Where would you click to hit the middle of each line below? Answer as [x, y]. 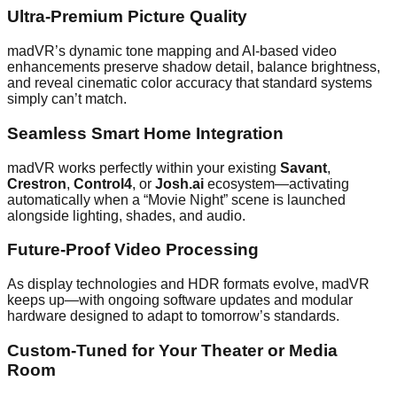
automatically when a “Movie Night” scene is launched [176, 199]
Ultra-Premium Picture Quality [127, 17]
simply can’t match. [67, 99]
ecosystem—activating [276, 183]
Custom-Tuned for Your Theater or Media [172, 350]
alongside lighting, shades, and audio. [126, 215]
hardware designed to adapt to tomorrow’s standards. [173, 316]
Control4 [103, 183]
